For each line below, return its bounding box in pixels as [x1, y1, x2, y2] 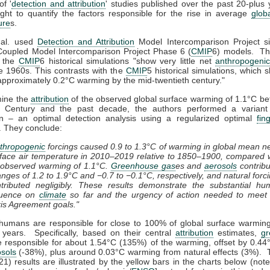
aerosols [204, 160, 237, 171]
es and [175, 160, 205, 171]
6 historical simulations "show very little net [39, 55, 216, 66]
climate [39, 189, 66, 199]
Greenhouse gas [110, 160, 175, 171]
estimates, [213, 227, 261, 237]
